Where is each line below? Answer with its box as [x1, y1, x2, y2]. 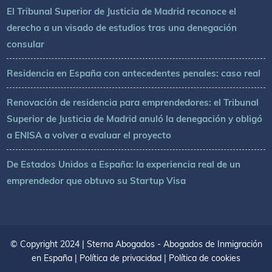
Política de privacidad [80, 253, 161, 264]
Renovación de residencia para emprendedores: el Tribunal [7, 97, 259, 109]
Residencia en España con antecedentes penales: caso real [7, 67, 261, 80]
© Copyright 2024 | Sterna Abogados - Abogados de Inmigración [10, 239, 262, 250]
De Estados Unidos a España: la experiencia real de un [7, 158, 241, 171]
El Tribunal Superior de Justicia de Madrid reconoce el [7, 5, 237, 18]
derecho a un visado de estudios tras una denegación [7, 22, 237, 34]
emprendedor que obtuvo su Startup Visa [7, 175, 186, 187]
